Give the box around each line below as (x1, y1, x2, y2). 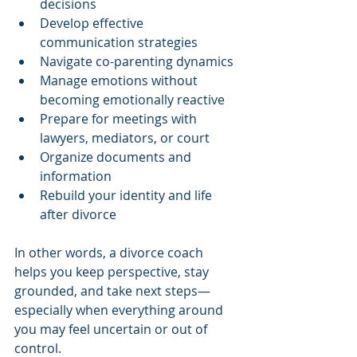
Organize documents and (40, 147, 194, 166)
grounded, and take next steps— (14, 281, 210, 300)
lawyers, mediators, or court (40, 128, 210, 147)
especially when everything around (14, 300, 226, 319)
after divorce (40, 205, 116, 223)
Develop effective (40, 14, 147, 32)
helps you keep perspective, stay (14, 262, 212, 280)
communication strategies (40, 33, 198, 51)
